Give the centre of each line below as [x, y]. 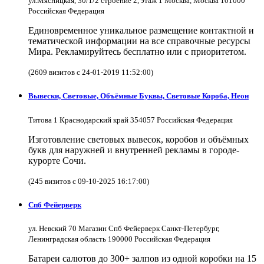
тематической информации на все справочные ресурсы [139, 41]
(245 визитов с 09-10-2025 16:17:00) [89, 181]
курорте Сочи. [57, 160]
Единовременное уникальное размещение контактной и [141, 31]
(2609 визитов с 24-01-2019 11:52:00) [91, 72]
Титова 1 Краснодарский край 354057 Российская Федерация [131, 120]
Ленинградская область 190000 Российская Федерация [119, 239]
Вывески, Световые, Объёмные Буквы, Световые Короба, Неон [138, 96]
